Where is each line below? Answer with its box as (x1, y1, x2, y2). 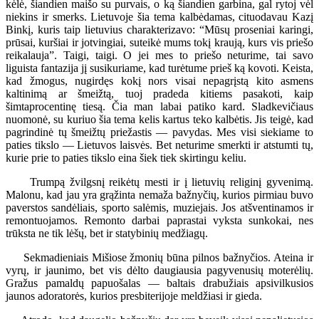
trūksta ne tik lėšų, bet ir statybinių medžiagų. (6, 226, 208, 239)
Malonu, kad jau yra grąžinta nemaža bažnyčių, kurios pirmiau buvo (6, 188, 313, 201)
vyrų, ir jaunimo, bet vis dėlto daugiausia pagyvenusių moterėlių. (6, 263, 313, 276)
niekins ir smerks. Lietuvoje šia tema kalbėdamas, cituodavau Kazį (6, 10, 313, 23)
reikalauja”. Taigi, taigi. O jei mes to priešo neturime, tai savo (6, 48, 313, 61)
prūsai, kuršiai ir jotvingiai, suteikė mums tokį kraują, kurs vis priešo (6, 36, 313, 48)
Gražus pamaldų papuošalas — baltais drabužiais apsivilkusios (6, 276, 313, 289)
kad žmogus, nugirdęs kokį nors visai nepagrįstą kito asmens (6, 74, 313, 87)
